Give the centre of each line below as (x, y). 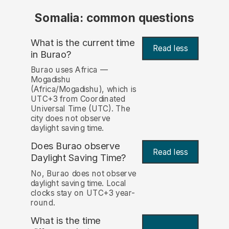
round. (43, 202)
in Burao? (51, 54)
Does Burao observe (75, 146)
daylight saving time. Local (78, 183)
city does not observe (70, 119)
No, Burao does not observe (83, 173)
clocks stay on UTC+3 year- (83, 193)
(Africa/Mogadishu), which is (83, 89)
